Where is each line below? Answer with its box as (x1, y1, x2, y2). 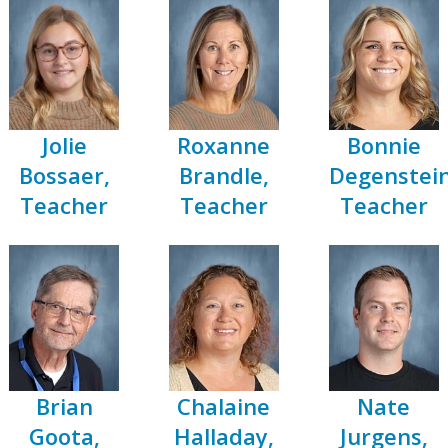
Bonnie (346, 130, 421, 161)
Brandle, (178, 160, 269, 191)
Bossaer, (18, 160, 110, 191)
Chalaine (177, 390, 271, 421)
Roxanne (177, 130, 271, 161)
